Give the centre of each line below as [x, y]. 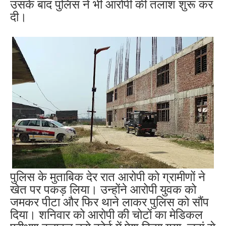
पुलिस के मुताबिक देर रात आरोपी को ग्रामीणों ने [108, 177]
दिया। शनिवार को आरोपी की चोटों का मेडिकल [106, 215]
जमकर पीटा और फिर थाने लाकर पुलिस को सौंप [109, 203]
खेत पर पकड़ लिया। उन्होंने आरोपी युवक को [103, 190]
